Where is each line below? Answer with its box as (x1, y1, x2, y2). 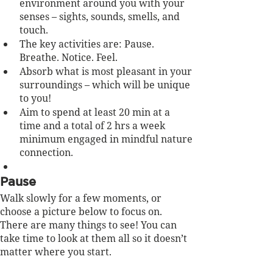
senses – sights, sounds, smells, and (19, 9, 182, 23)
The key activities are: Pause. (19, 37, 157, 51)
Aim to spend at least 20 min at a (19, 105, 172, 119)
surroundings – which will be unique (19, 77, 193, 91)
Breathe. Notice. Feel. (19, 50, 118, 64)
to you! (19, 91, 51, 105)
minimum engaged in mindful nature (19, 132, 195, 146)
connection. (19, 145, 73, 159)
